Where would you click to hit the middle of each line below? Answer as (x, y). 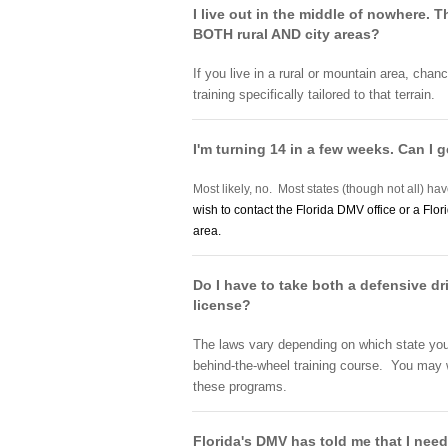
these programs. (240, 386)
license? (222, 305)
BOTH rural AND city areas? (286, 34)
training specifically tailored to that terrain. (316, 94)
